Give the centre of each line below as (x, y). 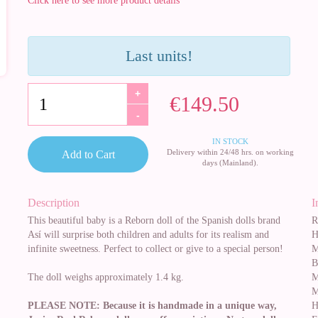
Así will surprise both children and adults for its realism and (148, 235)
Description (54, 203)
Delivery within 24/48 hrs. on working (230, 152)
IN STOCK (230, 141)
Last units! (159, 56)
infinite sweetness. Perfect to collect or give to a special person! (155, 249)
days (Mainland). (230, 163)
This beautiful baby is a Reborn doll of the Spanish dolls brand (154, 220)
